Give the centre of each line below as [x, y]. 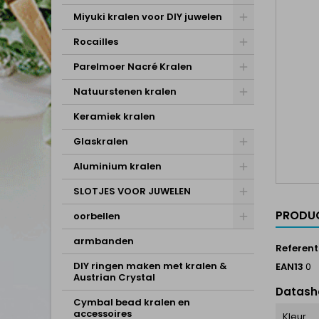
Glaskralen [101, 141]
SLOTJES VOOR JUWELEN [132, 191]
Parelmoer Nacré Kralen [133, 67]
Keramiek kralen [114, 116]
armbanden [104, 241]
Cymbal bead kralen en [132, 302]
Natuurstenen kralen [125, 91]
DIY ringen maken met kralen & [150, 266]
